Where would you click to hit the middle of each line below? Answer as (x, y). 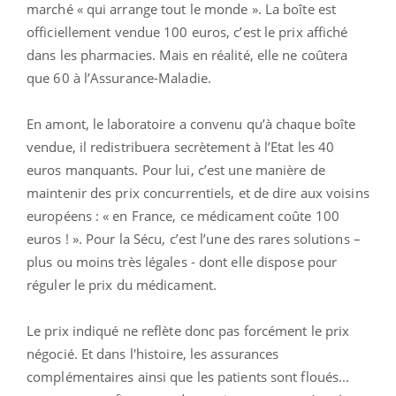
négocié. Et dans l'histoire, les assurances (153, 353)
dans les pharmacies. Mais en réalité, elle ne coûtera (187, 54)
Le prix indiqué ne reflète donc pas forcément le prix (188, 330)
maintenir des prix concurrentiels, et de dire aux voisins (198, 192)
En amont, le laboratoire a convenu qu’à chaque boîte (191, 123)
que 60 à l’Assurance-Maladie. (119, 77)
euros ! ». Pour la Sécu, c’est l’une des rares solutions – (194, 238)
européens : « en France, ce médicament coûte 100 (183, 215)
